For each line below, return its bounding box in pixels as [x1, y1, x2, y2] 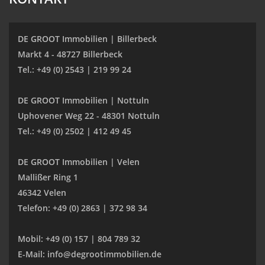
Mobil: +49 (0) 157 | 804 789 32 [18, 233, 140, 244]
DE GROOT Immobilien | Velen [18, 156, 140, 167]
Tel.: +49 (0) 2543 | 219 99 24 [18, 64, 131, 75]
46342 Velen [18, 187, 66, 198]
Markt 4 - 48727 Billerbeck [18, 49, 122, 60]
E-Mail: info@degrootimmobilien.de [18, 248, 161, 260]
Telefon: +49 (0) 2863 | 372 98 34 [18, 202, 147, 214]
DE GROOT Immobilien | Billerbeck [18, 33, 157, 44]
